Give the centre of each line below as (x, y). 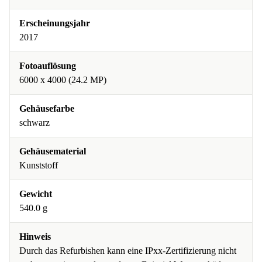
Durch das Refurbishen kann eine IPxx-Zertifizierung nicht (128, 251)
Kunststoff (39, 166)
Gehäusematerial (53, 151)
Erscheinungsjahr (55, 23)
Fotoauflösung (48, 66)
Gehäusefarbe (47, 109)
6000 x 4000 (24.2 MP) (63, 80)
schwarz (35, 123)
